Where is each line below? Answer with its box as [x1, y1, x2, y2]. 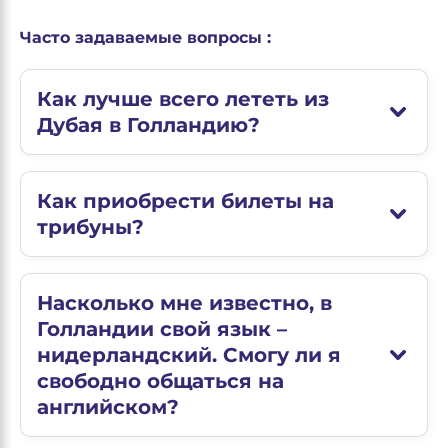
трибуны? [37, 215, 144, 239]
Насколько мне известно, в [37, 291, 332, 315]
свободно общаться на [37, 369, 284, 393]
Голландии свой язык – [37, 317, 287, 341]
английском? [37, 395, 179, 419]
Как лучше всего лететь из [37, 87, 329, 111]
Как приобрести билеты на [37, 189, 334, 213]
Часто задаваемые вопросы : [20, 28, 271, 47]
